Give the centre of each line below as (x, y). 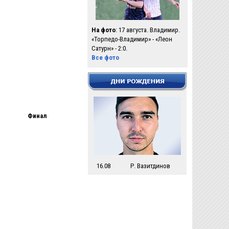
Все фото (105, 58)
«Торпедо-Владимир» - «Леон (132, 39)
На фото (104, 30)
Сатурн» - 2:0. (109, 48)
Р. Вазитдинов (150, 166)
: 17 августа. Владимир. (148, 30)
